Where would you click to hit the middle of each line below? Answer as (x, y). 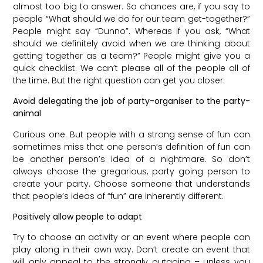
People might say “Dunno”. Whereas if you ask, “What (131, 31)
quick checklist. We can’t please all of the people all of (131, 68)
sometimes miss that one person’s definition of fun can (131, 146)
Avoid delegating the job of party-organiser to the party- (131, 101)
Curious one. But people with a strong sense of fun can (131, 134)
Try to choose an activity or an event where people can (131, 237)
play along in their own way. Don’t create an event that (131, 250)
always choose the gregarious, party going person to (131, 171)
